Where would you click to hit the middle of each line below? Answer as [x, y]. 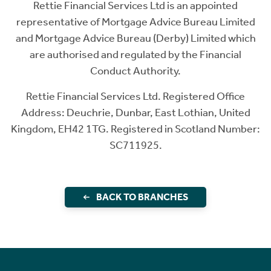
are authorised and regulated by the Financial [135, 55]
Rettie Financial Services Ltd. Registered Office [135, 96]
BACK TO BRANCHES [142, 197]
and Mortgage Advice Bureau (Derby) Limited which [135, 38]
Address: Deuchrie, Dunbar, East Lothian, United [135, 113]
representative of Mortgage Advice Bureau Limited [135, 22]
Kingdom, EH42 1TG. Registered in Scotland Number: [135, 129]
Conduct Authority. [135, 71]
